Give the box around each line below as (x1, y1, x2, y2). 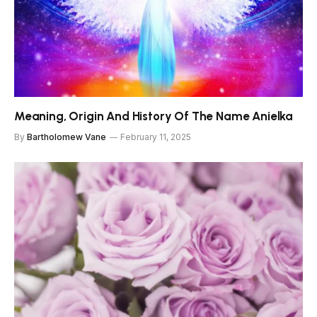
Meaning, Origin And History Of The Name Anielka (14, 109, 294, 124)
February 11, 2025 (120, 132, 191, 143)
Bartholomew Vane (27, 132, 106, 143)
